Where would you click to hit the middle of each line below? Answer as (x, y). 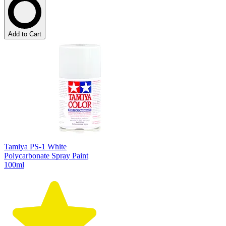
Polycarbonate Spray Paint (46, 155)
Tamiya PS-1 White (35, 146)
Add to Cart (25, 34)
